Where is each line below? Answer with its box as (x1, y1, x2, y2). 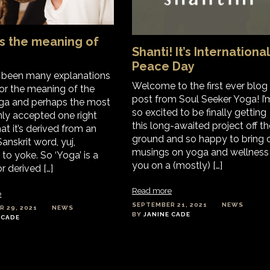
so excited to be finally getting (131, 106, 266, 118)
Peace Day (131, 58, 195, 74)
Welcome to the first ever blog (131, 80, 268, 92)
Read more (131, 186, 172, 195)
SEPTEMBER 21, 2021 (131, 201, 207, 208)
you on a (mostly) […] (131, 159, 222, 171)
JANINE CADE (143, 210, 190, 218)
